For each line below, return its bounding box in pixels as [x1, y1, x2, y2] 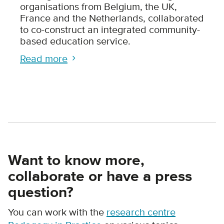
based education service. [20, 35, 130, 47]
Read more [20, 52, 67, 65]
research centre [106, 206, 175, 218]
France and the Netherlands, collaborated [20, 12, 204, 24]
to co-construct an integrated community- [20, 23, 200, 36]
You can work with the [8, 206, 106, 218]
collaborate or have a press [8, 167, 192, 186]
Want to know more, [8, 151, 144, 170]
